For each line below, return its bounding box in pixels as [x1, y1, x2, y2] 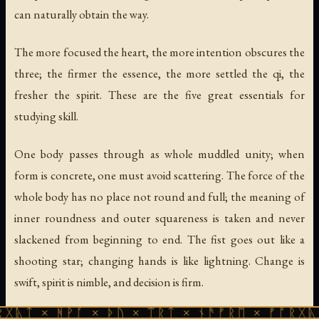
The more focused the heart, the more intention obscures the [14, 44, 305, 61]
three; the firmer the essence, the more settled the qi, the [14, 66, 305, 82]
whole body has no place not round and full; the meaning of [14, 189, 305, 205]
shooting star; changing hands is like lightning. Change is [14, 253, 305, 269]
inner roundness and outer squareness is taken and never [14, 210, 305, 226]
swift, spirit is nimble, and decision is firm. [14, 274, 204, 291]
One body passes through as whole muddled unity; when [14, 146, 305, 162]
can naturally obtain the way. [14, 6, 149, 23]
